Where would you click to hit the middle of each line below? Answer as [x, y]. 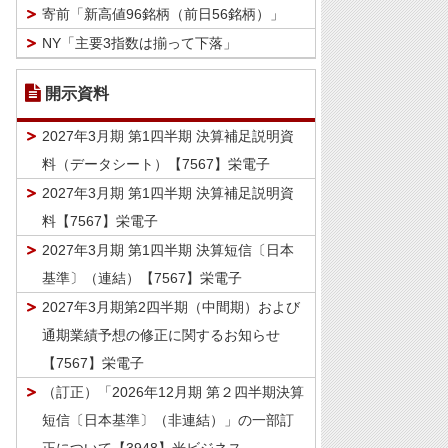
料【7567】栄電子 [100, 221]
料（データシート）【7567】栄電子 [156, 164]
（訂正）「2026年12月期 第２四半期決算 [173, 392]
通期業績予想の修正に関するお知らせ [161, 335]
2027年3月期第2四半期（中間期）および [171, 307]
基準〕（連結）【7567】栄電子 [142, 278]
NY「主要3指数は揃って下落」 [139, 43]
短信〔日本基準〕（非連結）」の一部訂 [168, 420]
